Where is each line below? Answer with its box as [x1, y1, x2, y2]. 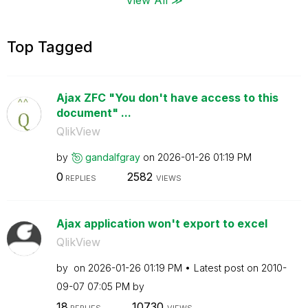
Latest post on [193, 262, 261, 274]
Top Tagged [7, 37, 93, 56]
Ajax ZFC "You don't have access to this [56, 90, 278, 104]
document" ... [56, 105, 131, 120]
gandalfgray [85, 151, 140, 163]
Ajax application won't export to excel [56, 217, 267, 230]
